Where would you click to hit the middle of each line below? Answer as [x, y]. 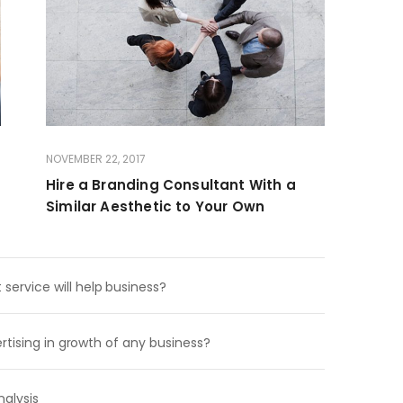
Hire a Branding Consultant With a [171, 184]
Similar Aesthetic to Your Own [156, 206]
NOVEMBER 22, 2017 [96, 158]
